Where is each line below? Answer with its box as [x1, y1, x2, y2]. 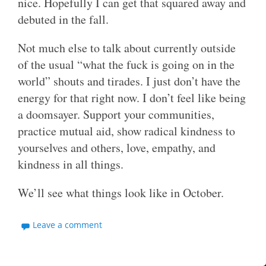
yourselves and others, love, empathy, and [18, 139, 216, 156]
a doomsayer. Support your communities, [18, 106, 214, 122]
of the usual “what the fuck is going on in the [18, 56, 235, 72]
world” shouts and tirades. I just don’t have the [18, 72, 240, 89]
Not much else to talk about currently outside [18, 39, 236, 56]
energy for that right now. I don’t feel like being [18, 89, 246, 106]
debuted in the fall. [18, 11, 109, 27]
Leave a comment [33, 218, 103, 230]
